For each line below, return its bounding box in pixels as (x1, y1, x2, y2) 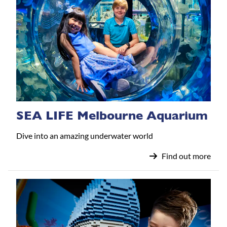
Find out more (162, 151, 211, 161)
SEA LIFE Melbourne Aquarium (16, 108, 208, 123)
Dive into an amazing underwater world (16, 131, 153, 141)
